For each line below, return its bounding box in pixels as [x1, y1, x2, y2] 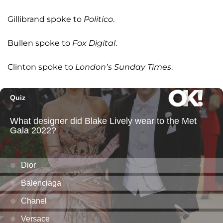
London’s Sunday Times [75, 62, 171, 72]
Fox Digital [72, 38, 115, 48]
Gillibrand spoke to [7, 14, 84, 24]
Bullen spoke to [7, 38, 72, 48]
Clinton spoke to [7, 62, 75, 72]
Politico [84, 14, 113, 24]
